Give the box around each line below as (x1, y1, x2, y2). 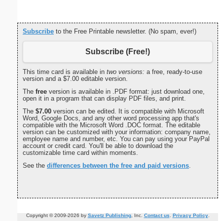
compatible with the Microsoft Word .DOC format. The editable (23, 121, 200, 129)
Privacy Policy (172, 213, 208, 219)
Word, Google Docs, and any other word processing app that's (23, 114, 199, 122)
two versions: (107, 68, 145, 76)
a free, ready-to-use (145, 68, 202, 76)
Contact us (144, 213, 170, 219)
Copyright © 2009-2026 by (26, 213, 88, 219)
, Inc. (131, 213, 144, 219)
